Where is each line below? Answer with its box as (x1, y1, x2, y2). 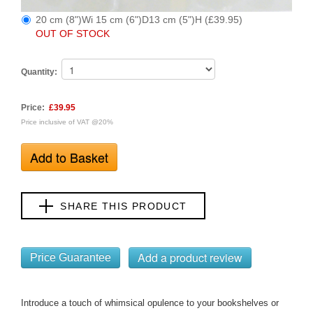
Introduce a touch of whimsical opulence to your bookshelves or (21, 298, 279, 309)
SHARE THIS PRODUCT (60, 200, 187, 212)
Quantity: (21, 67, 57, 78)
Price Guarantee (30, 252, 111, 264)
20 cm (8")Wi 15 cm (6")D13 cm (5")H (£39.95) (36, 14, 242, 26)
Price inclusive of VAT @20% (21, 118, 113, 126)
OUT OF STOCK (36, 28, 110, 40)
